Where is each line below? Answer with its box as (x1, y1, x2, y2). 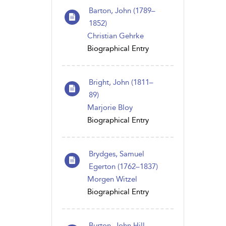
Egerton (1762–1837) (89, 161, 158, 171)
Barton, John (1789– (89, 6, 155, 15)
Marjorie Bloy (87, 102, 133, 112)
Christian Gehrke (87, 31, 144, 40)
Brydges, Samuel (89, 149, 144, 158)
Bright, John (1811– (89, 77, 153, 87)
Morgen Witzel (87, 174, 137, 184)
